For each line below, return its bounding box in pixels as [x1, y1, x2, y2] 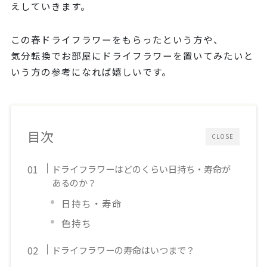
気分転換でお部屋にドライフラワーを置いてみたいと [10, 49, 254, 63]
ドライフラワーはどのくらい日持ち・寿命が [52, 162, 231, 176]
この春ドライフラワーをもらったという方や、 [10, 33, 223, 46]
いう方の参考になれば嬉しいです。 [10, 65, 172, 79]
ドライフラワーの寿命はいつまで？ [52, 243, 195, 257]
